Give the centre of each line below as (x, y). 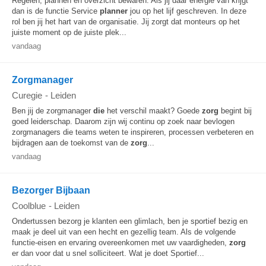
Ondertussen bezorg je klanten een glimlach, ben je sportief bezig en (130, 221)
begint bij (235, 111)
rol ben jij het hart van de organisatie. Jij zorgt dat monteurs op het (126, 22)
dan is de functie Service (56, 11)
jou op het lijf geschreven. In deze (187, 11)
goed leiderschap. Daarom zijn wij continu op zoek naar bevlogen (123, 121)
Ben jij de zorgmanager (53, 111)
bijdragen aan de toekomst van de (71, 143)
